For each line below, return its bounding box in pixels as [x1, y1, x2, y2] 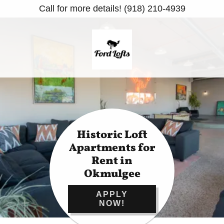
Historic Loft [76, 127, 147, 143]
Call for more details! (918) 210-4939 [38, 3, 185, 13]
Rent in [91, 153, 132, 169]
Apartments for [68, 140, 155, 156]
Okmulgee [83, 166, 140, 182]
